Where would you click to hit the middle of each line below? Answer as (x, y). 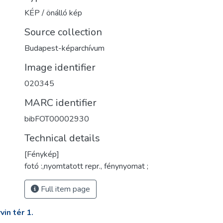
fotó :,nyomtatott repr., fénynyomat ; (86, 166)
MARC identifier (60, 103)
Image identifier (60, 67)
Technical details (62, 138)
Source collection (63, 32)
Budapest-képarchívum (64, 48)
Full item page (64, 189)
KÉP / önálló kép (53, 13)
